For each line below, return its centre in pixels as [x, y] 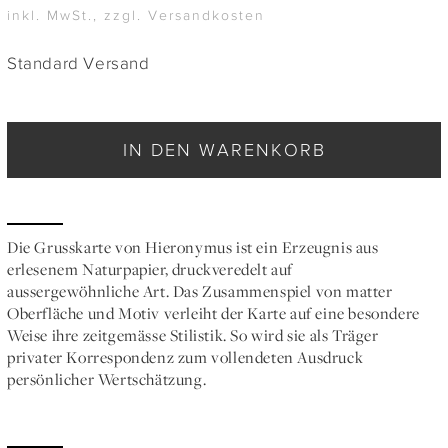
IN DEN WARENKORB [224, 149]
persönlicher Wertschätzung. [107, 379]
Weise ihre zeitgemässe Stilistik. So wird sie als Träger [193, 335]
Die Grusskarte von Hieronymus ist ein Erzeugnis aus [193, 247]
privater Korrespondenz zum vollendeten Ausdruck [185, 357]
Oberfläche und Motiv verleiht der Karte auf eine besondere [213, 313]
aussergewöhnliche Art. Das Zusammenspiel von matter [200, 291]
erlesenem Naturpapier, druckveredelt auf [150, 269]
